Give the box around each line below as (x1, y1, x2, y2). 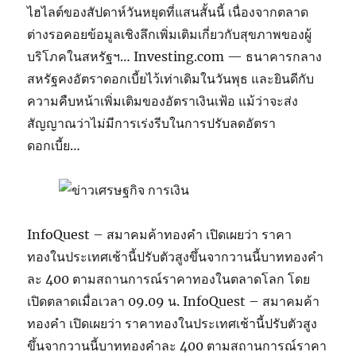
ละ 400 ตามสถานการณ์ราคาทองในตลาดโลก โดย (27, 270, 311, 287)
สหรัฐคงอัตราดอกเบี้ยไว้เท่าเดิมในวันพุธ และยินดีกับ (27, 70, 315, 87)
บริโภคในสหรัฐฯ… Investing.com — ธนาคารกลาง (27, 48, 323, 64)
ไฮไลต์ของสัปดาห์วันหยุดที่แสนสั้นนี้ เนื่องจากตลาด (27, 3, 309, 20)
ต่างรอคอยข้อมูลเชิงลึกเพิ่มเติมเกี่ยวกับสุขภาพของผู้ (27, 25, 312, 42)
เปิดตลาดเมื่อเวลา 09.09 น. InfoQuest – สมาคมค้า (27, 292, 320, 309)
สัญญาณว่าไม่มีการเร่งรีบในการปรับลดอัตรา (27, 114, 277, 131)
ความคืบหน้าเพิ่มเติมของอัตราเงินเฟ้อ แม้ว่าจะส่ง (27, 92, 299, 109)
